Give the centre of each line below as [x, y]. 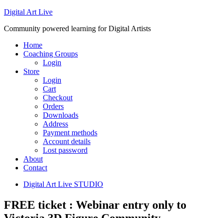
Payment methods [70, 133]
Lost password [65, 150]
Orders [53, 106]
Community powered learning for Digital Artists [77, 28]
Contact [35, 168]
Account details [67, 141]
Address [55, 124]
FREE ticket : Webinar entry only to [95, 205]
